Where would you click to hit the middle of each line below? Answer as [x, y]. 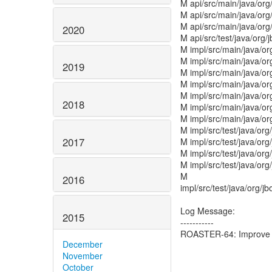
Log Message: [208, 211]
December [83, 244]
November [83, 255]
